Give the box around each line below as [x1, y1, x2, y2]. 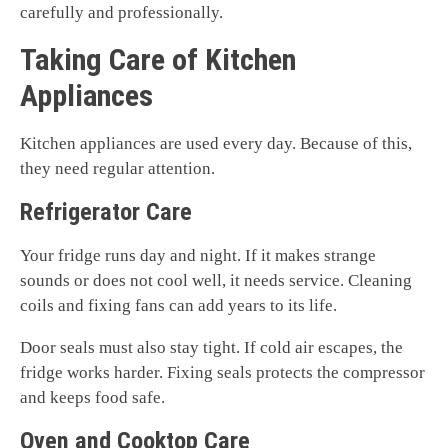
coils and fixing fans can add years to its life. [20, 296, 337, 316]
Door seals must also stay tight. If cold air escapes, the [20, 338, 403, 358]
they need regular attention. [20, 159, 215, 179]
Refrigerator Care [20, 198, 192, 227]
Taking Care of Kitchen [20, 42, 296, 78]
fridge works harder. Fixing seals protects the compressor [20, 363, 425, 383]
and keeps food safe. [20, 388, 165, 408]
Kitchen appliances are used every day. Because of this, [20, 134, 412, 154]
